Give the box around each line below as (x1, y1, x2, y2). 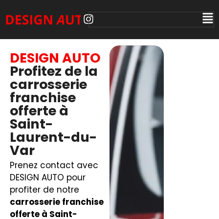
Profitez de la (9, 62, 98, 80)
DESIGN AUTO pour (9, 171, 86, 183)
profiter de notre (9, 183, 79, 196)
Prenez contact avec (9, 159, 98, 171)
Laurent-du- (9, 128, 97, 146)
